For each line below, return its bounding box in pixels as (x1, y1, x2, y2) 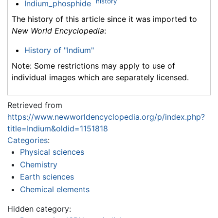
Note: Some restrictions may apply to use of (12, 61, 175, 71)
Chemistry (19, 159, 57, 169)
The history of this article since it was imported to (12, 14, 197, 24)
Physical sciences (19, 147, 84, 157)
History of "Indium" (24, 45, 94, 55)
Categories (7, 135, 48, 145)
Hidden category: (7, 204, 71, 214)
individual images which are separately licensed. (12, 73, 189, 83)
